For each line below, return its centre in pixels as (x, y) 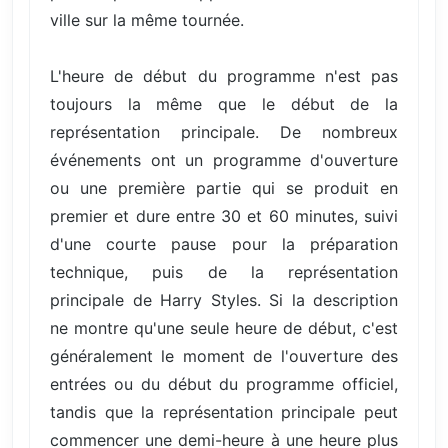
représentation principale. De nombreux (224, 131)
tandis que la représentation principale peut (224, 411)
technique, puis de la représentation (224, 271)
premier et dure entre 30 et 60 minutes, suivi (224, 215)
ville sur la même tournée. (147, 19)
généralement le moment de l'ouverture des (224, 355)
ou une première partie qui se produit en (224, 187)
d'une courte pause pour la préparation (224, 243)
